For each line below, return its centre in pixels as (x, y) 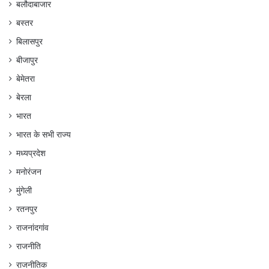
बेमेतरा (26, 79)
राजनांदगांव (32, 228)
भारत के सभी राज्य (44, 135)
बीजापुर (27, 60)
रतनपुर (27, 209)
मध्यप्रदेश (31, 153)
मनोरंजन (29, 172)
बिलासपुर (29, 42)
